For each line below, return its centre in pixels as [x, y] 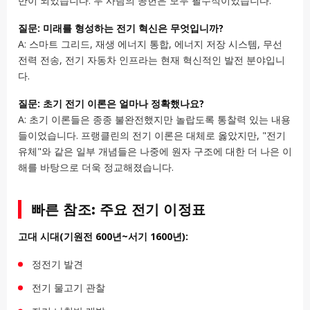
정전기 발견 [57, 264]
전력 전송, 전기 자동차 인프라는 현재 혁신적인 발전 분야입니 [152, 60]
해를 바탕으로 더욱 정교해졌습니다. [96, 167]
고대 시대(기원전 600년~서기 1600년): [103, 237]
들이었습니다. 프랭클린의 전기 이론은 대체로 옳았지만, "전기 [152, 136]
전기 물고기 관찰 [69, 287]
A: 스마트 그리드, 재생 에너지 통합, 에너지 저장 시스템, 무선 [150, 44]
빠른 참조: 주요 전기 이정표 [119, 210]
